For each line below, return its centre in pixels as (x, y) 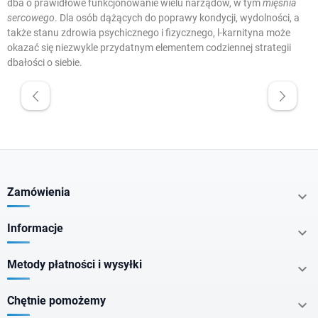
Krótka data (87, 190)
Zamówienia (39, 192)
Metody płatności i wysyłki (75, 265)
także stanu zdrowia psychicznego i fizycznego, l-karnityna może (149, 33)
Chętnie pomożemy (56, 301)
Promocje (83, 153)
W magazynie (91, 117)
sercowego (31, 18)
